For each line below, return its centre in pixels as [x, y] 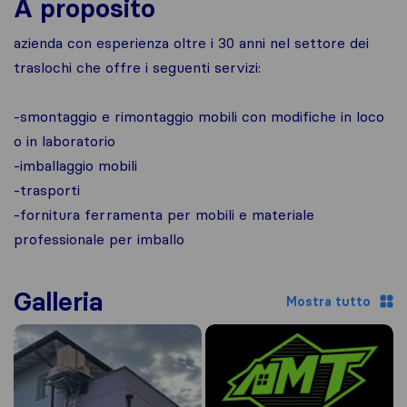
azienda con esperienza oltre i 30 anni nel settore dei [191, 43]
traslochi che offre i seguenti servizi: [137, 67]
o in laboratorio [65, 141]
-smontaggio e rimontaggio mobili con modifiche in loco [199, 116]
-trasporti [47, 190]
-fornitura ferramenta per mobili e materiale [164, 214]
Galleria [58, 302]
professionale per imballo [99, 239]
